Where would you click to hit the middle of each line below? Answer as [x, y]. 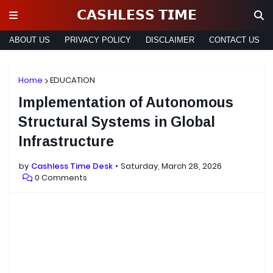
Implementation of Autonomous [126, 102]
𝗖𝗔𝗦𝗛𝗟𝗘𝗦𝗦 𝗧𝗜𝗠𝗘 [136, 15]
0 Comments [61, 178]
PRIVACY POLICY [98, 40]
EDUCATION [73, 80]
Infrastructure [66, 141]
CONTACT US [234, 40]
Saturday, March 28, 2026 [171, 166]
